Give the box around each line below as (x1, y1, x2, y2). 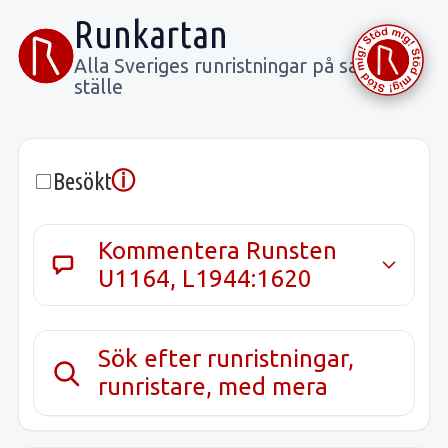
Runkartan (74, 12, 228, 55)
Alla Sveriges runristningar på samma (74, 54, 402, 77)
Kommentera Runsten (98, 236, 338, 264)
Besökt (53, 167, 112, 195)
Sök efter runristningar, (98, 344, 355, 372)
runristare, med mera (98, 372, 329, 400)
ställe (74, 75, 123, 98)
